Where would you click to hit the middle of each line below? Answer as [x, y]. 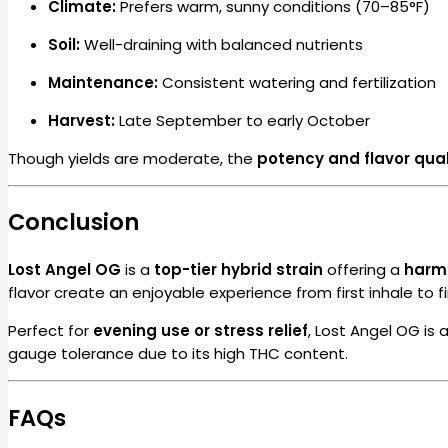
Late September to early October [242, 120]
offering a [363, 270]
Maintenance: [103, 82]
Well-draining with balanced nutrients [221, 44]
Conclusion [73, 222]
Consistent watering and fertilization [297, 82]
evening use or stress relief [200, 331]
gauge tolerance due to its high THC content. [178, 354]
